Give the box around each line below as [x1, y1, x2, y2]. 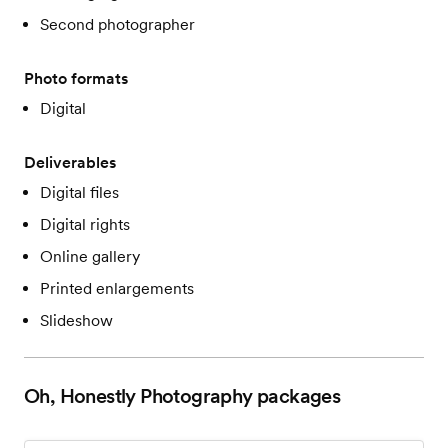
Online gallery [40, 247, 140, 267]
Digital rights [40, 215, 130, 235]
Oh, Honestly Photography [24, 384, 253, 409]
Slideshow [40, 311, 113, 331]
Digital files [40, 183, 119, 203]
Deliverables [24, 153, 116, 173]
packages [252, 384, 341, 409]
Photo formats [24, 69, 128, 89]
